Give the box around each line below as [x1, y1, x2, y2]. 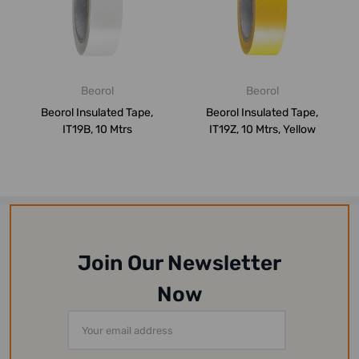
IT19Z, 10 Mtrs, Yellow [208, 123, 316, 137]
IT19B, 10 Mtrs [62, 123, 132, 137]
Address [67, 331, 117, 347]
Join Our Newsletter [78, 251, 281, 276]
